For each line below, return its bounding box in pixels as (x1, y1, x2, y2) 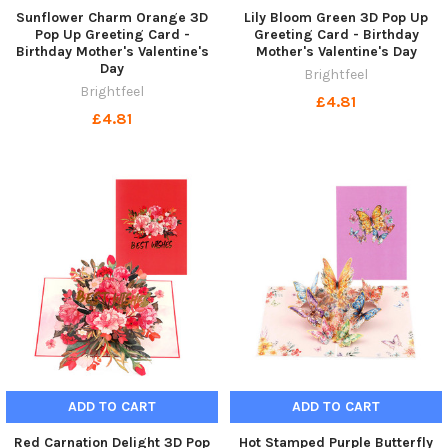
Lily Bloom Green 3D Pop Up (244, 9, 428, 27)
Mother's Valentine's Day (255, 43, 417, 61)
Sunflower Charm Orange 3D (16, 9, 208, 27)
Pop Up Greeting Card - (34, 26, 190, 44)
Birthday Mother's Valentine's (15, 43, 209, 61)
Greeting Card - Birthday (253, 26, 419, 44)
